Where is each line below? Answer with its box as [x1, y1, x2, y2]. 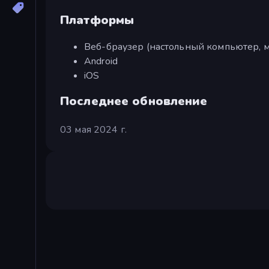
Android [84, 54, 118, 68]
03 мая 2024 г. [60, 122, 127, 136]
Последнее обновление [60, 92, 208, 109]
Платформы [60, 12, 134, 29]
